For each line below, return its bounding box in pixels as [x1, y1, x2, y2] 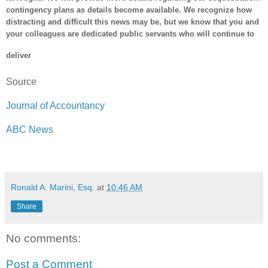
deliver [6, 50, 31, 60]
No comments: [6, 232, 81, 245]
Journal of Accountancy [6, 100, 105, 111]
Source [6, 76, 36, 87]
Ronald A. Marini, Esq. [11, 182, 95, 192]
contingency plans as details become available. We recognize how [6, 5, 252, 14]
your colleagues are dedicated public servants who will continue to [6, 29, 254, 38]
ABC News [6, 124, 53, 135]
